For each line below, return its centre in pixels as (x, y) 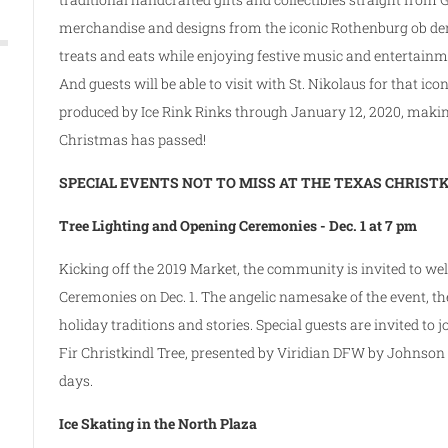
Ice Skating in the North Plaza (160, 423)
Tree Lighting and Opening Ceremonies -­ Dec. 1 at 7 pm (238, 225)
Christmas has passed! (136, 139)
